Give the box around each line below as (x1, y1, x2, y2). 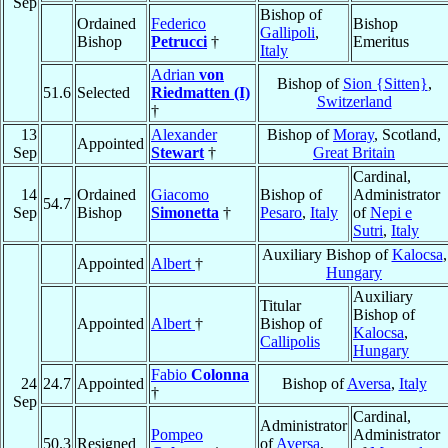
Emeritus (353, 33, 409, 51)
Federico (151, 15, 206, 33)
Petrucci (151, 33, 207, 51)
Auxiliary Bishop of (261, 246, 392, 264)
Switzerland (316, 93, 392, 111)
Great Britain (313, 144, 395, 162)
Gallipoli (260, 24, 315, 42)
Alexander (151, 126, 217, 144)
